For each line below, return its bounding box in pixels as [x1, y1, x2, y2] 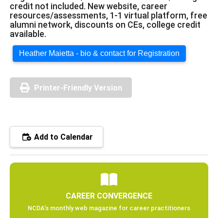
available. [10, 28, 46, 39]
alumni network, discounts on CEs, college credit [10, 18, 200, 30]
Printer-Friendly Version [34, 82, 122, 92]
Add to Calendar [32, 131, 93, 142]
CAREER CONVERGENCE [66, 190, 152, 200]
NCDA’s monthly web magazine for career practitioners [28, 203, 190, 212]
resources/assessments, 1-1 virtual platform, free [10, 9, 207, 21]
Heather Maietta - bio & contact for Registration [19, 49, 180, 57]
